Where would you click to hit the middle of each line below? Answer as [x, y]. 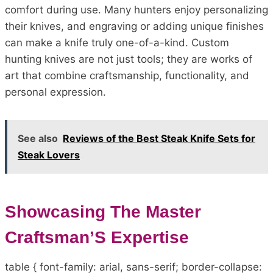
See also [38, 138]
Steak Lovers [49, 154]
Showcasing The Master [103, 211]
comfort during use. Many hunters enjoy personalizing [136, 9]
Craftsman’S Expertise [97, 237]
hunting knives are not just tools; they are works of [129, 59]
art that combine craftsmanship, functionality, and [127, 75]
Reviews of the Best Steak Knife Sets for [159, 138]
